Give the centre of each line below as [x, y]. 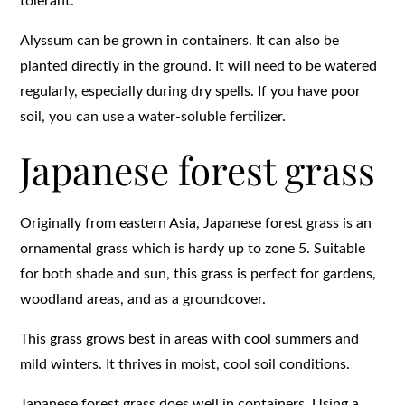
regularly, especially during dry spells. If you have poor [191, 91]
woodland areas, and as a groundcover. [143, 299]
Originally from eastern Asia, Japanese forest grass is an [196, 223]
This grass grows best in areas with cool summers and [190, 339]
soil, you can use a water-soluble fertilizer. [153, 116]
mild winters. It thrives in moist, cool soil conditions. [185, 364]
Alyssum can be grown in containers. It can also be [180, 40]
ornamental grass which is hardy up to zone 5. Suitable [193, 248]
